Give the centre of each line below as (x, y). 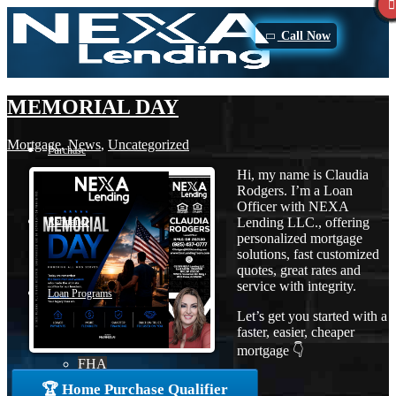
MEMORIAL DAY (93, 107)
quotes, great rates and (299, 270)
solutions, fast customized (308, 254)
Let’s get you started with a (312, 316)
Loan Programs (80, 293)
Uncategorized (148, 144)
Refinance (69, 222)
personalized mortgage (300, 238)
